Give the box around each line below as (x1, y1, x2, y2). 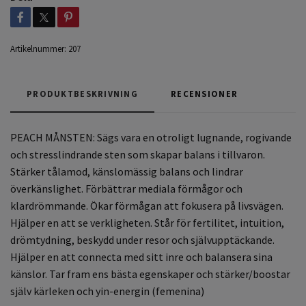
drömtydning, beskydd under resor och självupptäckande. (10, 232, 275, 247)
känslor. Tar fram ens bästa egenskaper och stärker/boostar (10, 266, 290, 281)
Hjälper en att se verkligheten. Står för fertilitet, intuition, (10, 215, 284, 229)
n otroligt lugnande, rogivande (148, 130, 292, 144)
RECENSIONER (171, 87, 238, 99)
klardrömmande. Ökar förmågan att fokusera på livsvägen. (10, 198, 283, 212)
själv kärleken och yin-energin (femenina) (10, 283, 206, 298)
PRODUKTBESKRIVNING (27, 87, 139, 99)
